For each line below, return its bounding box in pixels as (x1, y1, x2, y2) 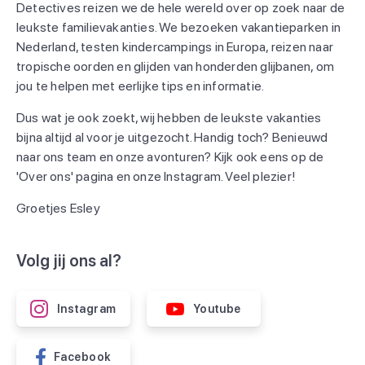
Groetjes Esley (16, 200, 100, 217)
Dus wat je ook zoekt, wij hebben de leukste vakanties (16, 110, 322, 126)
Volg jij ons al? (16, 251, 122, 271)
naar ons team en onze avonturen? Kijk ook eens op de (16, 149, 324, 165)
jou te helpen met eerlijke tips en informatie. (16, 78, 265, 95)
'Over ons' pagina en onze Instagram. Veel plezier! (16, 169, 297, 185)
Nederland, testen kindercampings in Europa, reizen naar (16, 39, 334, 55)
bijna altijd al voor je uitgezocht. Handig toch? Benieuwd (16, 130, 328, 146)
